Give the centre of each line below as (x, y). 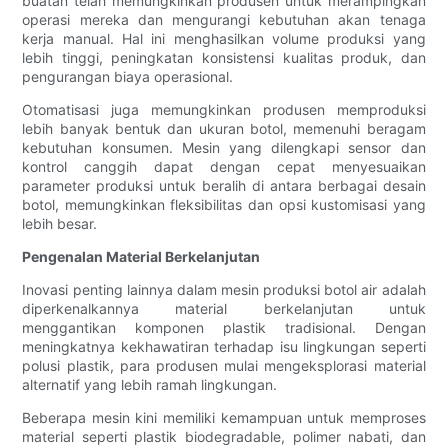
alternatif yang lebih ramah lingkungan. (150, 385)
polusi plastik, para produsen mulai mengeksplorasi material (224, 366)
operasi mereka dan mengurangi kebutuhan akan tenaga (224, 20)
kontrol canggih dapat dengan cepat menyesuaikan (224, 167)
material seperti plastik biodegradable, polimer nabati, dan (224, 437)
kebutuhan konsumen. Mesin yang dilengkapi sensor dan (224, 148)
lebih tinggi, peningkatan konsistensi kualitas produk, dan (224, 58)
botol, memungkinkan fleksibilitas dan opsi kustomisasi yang (224, 205)
